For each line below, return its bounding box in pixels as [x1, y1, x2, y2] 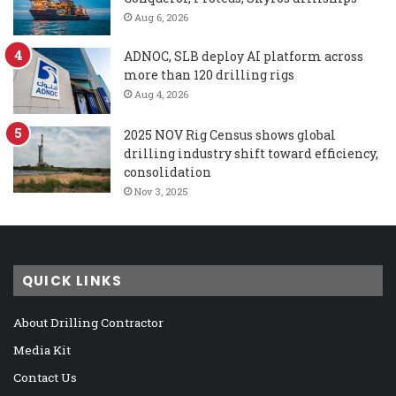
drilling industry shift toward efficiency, [124, 144, 378, 162]
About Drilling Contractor [13, 314, 164, 331]
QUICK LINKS [22, 270, 123, 290]
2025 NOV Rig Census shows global [124, 126, 336, 143]
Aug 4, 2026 [134, 87, 188, 101]
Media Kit [13, 341, 71, 358]
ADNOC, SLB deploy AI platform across [124, 47, 363, 65]
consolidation [124, 163, 211, 180]
